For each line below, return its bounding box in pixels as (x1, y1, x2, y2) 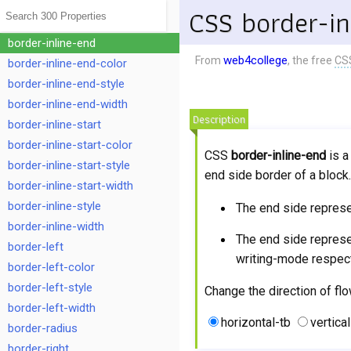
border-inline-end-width (8, 97, 128, 111)
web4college (223, 53, 288, 67)
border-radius (8, 321, 78, 335)
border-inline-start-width (8, 179, 133, 193)
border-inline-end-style (8, 77, 125, 91)
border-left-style (8, 280, 92, 295)
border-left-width (8, 301, 96, 315)
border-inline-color (8, 16, 103, 30)
